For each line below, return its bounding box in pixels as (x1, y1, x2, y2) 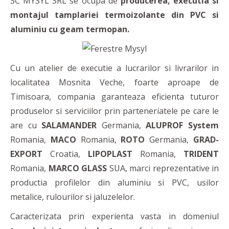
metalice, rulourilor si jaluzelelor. (10, 191, 135, 203)
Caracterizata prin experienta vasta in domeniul (10, 211, 219, 222)
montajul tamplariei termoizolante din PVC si (10, 9, 219, 21)
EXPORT (10, 148, 42, 160)
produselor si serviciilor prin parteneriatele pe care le (10, 105, 219, 117)
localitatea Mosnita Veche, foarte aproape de (10, 77, 219, 88)
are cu (10, 120, 37, 131)
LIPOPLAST (88, 148, 132, 160)
